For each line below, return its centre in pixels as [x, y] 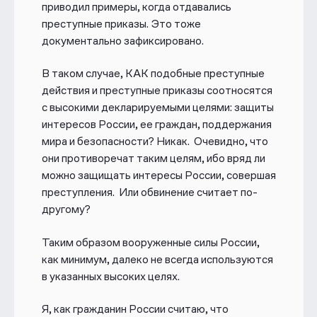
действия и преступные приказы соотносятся [157, 91]
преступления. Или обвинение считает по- [149, 192]
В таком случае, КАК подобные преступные [153, 74]
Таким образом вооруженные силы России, [150, 242]
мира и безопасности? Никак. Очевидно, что [155, 142]
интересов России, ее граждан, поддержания [156, 125]
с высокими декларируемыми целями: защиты [157, 108]
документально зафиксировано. [122, 41]
